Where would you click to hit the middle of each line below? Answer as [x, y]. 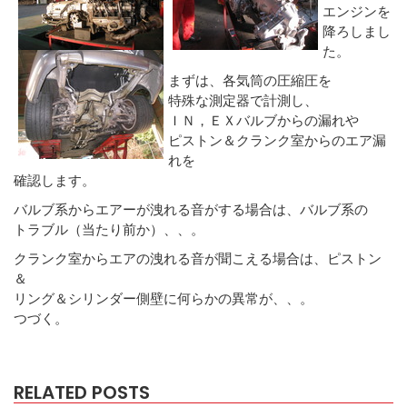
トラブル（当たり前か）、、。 [109, 228]
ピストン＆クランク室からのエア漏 [277, 139]
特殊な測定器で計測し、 [243, 99]
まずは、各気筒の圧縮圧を [250, 79]
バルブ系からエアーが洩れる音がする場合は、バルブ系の [191, 208]
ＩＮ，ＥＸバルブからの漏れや [263, 119]
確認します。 [55, 179]
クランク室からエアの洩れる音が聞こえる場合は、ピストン [198, 258]
